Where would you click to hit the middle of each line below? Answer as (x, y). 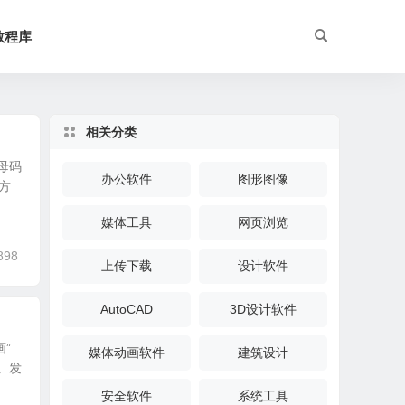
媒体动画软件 (127, 353)
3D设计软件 (264, 309)
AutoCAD (127, 309)
